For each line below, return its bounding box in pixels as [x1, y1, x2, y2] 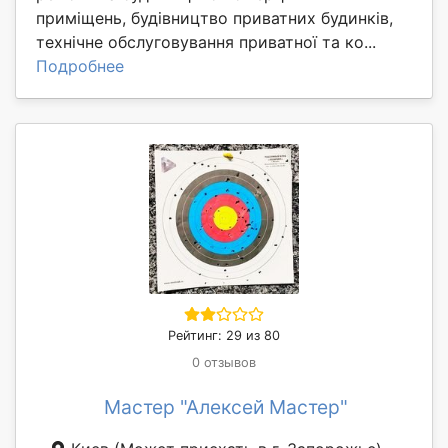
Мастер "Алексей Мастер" [104, 394, 348, 419]
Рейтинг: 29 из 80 [168, 327, 280, 343]
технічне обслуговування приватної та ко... [36, 31, 376, 52]
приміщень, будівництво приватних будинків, [36, 7, 393, 28]
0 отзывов [192, 354, 256, 370]
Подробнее [36, 55, 124, 76]
